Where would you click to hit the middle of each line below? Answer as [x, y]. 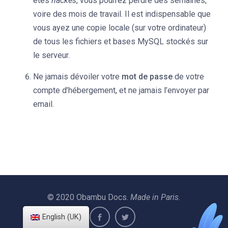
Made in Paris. [155, 197]
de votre [189, 77]
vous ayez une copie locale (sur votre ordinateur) [120, 28]
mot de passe [148, 77]
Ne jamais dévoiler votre [77, 77]
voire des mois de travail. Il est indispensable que [122, 14]
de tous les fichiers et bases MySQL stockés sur [121, 41]
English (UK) [62, 217]
